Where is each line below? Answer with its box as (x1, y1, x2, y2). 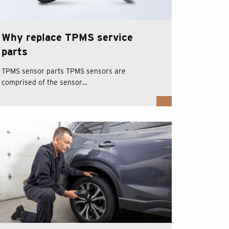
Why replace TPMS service (1, 31, 133, 43)
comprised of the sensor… (1, 78, 87, 86)
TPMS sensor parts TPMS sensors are (1, 67, 126, 75)
